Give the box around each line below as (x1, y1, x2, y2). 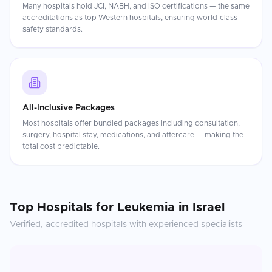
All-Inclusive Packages (22, 104, 115, 112)
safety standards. (22, 25, 83, 33)
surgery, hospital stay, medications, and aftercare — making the (22, 131, 243, 138)
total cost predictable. (22, 143, 100, 150)
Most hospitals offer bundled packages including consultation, (22, 120, 240, 127)
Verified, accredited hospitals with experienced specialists (10, 220, 242, 229)
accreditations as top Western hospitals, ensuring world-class (22, 14, 237, 21)
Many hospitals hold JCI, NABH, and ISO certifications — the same (22, 2, 250, 10)
